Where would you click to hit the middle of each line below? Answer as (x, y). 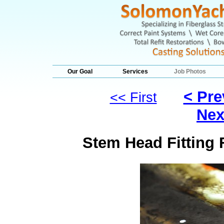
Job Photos (190, 71)
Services (135, 71)
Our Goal (80, 71)
